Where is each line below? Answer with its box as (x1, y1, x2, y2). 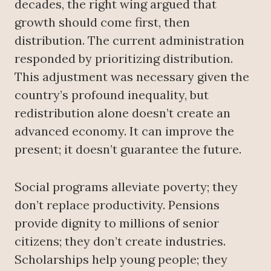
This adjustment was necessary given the (15, 69, 249, 84)
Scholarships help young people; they (15, 252, 227, 267)
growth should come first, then (15, 15, 190, 30)
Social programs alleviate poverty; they (15, 179, 238, 194)
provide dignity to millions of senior (15, 215, 219, 230)
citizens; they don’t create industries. (15, 233, 226, 249)
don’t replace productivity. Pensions (15, 197, 220, 212)
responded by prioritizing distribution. (15, 51, 233, 66)
